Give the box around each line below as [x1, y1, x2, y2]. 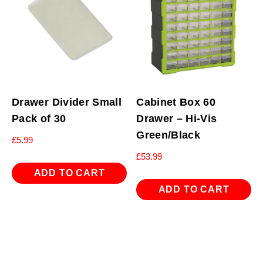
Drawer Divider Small [12, 96, 122, 108]
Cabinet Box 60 [136, 96, 216, 108]
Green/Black [136, 129, 201, 141]
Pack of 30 [12, 112, 66, 124]
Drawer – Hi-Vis [136, 112, 217, 124]
